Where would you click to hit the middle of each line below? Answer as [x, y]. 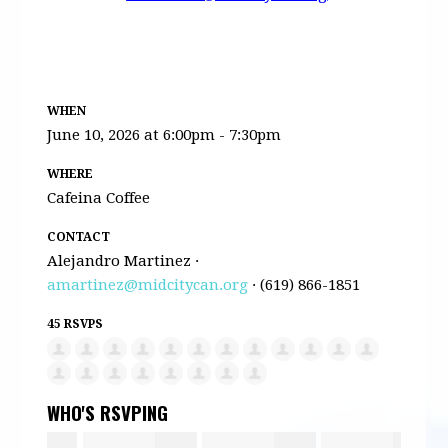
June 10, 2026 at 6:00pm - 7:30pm [164, 134]
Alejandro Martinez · [123, 260]
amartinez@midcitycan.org [148, 284]
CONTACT [79, 236]
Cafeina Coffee [99, 197]
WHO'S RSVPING [108, 412]
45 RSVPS [75, 323]
